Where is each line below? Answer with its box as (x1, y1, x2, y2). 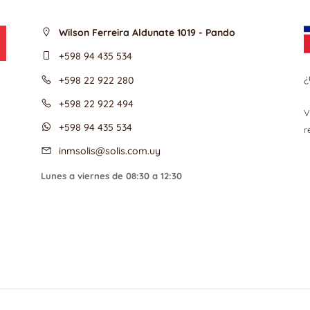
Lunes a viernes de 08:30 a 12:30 (41, 170, 182, 181)
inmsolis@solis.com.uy (59, 144, 161, 157)
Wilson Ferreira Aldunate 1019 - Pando (59, 26, 235, 39)
